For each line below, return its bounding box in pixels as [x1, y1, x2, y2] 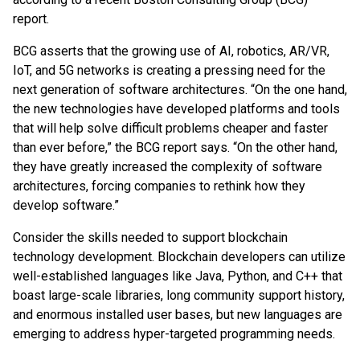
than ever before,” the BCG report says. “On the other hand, [13, 140, 337, 155]
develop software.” [13, 198, 119, 213]
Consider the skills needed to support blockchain [13, 230, 288, 245]
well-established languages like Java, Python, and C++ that [13, 268, 342, 284]
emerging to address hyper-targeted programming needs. [13, 326, 335, 342]
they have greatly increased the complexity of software [13, 159, 322, 174]
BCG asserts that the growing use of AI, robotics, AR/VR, [13, 43, 329, 59]
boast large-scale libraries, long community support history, [13, 288, 345, 303]
